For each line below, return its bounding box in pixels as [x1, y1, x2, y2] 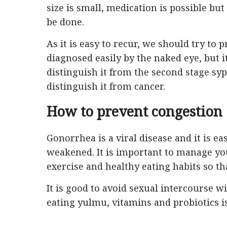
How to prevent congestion [47, 102, 222, 121]
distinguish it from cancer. [47, 80, 165, 92]
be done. [47, 16, 84, 28]
